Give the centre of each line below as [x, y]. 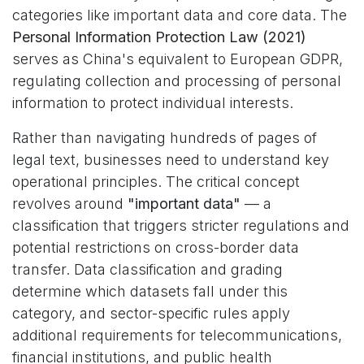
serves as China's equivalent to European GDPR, [178, 59]
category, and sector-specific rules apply [151, 313]
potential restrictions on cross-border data [156, 247]
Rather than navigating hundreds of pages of [165, 138]
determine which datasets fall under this [150, 291]
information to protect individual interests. [153, 103]
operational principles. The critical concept [156, 182]
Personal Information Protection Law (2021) [159, 37]
